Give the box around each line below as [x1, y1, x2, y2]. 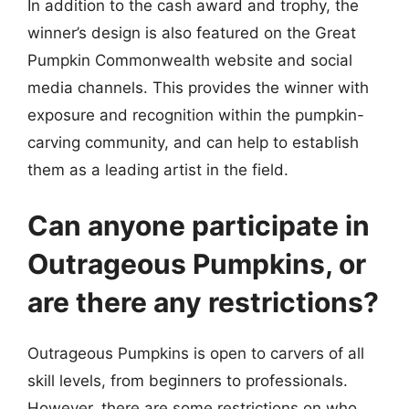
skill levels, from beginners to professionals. [27, 372, 348, 390]
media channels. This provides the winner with [27, 78, 369, 97]
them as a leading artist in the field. [27, 160, 288, 179]
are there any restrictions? [27, 286, 379, 319]
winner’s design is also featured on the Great [27, 23, 356, 42]
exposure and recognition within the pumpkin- [27, 105, 364, 124]
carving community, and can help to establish [27, 132, 359, 152]
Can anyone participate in [27, 209, 370, 242]
